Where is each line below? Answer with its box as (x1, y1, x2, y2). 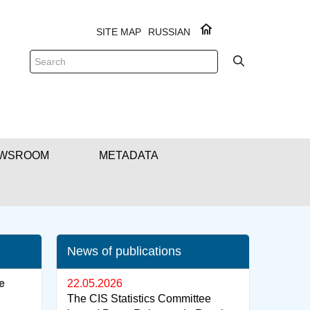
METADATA (99, 149, 158, 161)
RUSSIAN (148, 26, 190, 37)
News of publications (67, 244, 181, 258)
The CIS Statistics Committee (67, 293, 211, 304)
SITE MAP (96, 26, 141, 37)
